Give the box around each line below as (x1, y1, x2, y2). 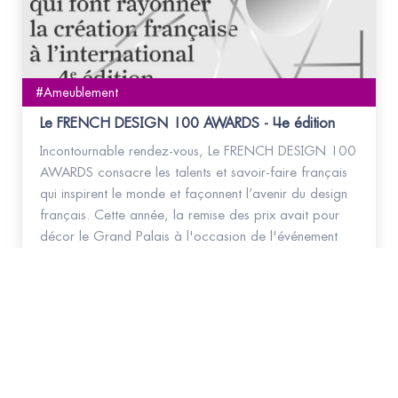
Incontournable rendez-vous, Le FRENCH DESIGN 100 (40, 144, 356, 158)
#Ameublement (36, 85, 118, 99)
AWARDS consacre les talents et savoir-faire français (40, 165, 347, 179)
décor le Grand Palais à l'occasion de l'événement (40, 229, 338, 243)
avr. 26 (43, 343, 73, 354)
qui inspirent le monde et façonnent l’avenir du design (40, 187, 347, 201)
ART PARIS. (40, 251, 104, 265)
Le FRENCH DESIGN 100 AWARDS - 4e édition (40, 115, 335, 131)
